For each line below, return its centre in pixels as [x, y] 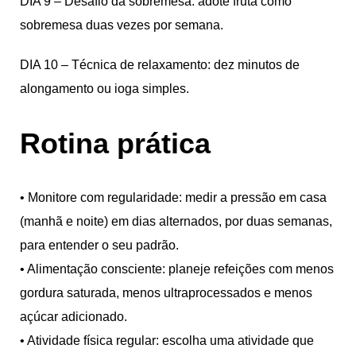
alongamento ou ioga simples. [104, 88]
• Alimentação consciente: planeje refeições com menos [177, 269]
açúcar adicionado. [74, 316]
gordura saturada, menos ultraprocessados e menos [166, 292]
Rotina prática [115, 143]
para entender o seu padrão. [99, 245]
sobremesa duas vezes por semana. [122, 25]
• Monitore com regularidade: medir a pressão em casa [173, 197]
